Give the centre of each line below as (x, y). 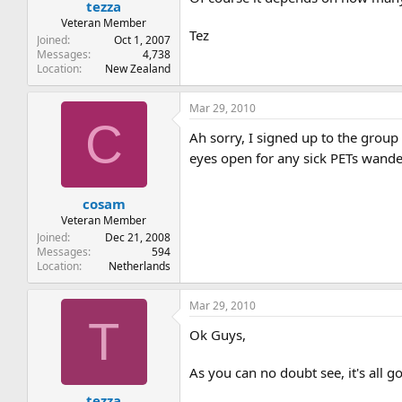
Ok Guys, (218, 334)
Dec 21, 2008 (138, 237)
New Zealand (138, 69)
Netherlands (140, 266)
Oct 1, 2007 (143, 40)
